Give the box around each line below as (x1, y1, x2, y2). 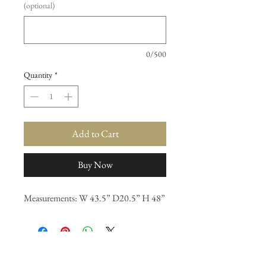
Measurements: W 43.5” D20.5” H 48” (24, 192, 165, 205)
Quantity (24, 69, 52, 81)
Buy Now (77, 159, 113, 172)
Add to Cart (71, 127, 119, 141)
